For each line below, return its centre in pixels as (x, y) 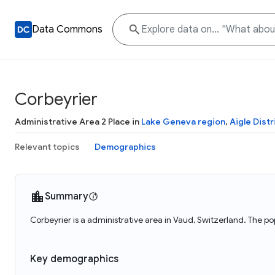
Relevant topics (47, 147)
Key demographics (74, 259)
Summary (67, 196)
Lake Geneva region (183, 122)
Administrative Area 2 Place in (78, 122)
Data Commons (67, 29)
